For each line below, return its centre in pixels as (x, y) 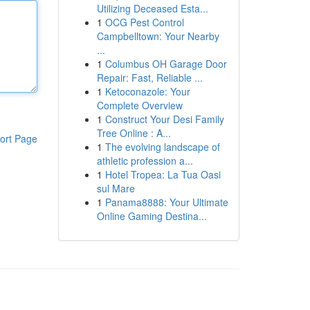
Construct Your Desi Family (164, 119)
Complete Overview (139, 105)
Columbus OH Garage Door (166, 64)
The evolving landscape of (162, 147)
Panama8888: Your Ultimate (166, 202)
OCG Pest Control (144, 22)
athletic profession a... (145, 161)
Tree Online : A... (134, 133)
